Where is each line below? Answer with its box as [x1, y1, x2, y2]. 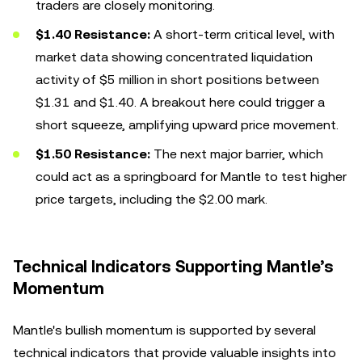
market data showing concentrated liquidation [36, 49, 313, 65]
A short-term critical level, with [150, 27, 335, 42]
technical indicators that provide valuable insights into [13, 345, 336, 360]
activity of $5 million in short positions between [36, 72, 319, 87]
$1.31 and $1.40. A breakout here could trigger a [36, 95, 325, 110]
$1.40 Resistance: [36, 27, 150, 42]
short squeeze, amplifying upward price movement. [36, 117, 339, 133]
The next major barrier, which [150, 146, 323, 162]
